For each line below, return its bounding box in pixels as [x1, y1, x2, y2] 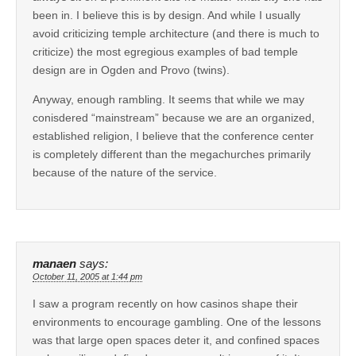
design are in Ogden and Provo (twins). [33, 64, 230, 77]
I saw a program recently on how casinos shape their [33, 297, 298, 311]
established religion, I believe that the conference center [33, 130, 314, 143]
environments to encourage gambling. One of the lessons [33, 315, 321, 329]
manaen [33, 257, 76, 271]
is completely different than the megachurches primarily [33, 148, 311, 161]
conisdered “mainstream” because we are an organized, [33, 111, 315, 125]
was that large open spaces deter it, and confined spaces [33, 334, 319, 347]
